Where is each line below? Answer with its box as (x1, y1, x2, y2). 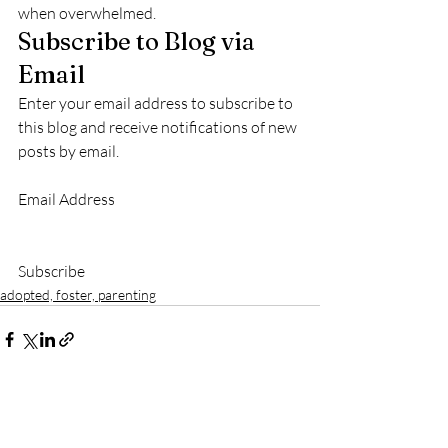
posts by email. (18, 141, 119, 161)
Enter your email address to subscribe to (18, 93, 296, 113)
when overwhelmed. (18, 3, 156, 23)
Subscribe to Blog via (18, 27, 260, 56)
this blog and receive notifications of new (18, 117, 300, 137)
